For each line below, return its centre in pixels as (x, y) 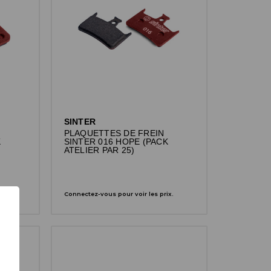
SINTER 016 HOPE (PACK (116, 142)
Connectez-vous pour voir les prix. (119, 194)
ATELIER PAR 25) (99, 150)
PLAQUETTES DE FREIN (114, 133)
